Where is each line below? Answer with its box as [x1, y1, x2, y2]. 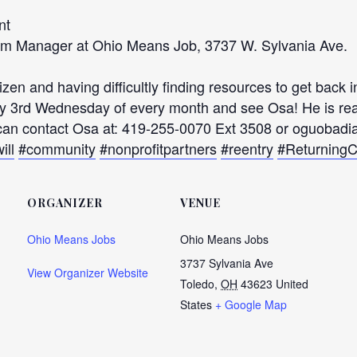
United [276, 276, 308, 292]
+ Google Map [215, 296, 287, 312]
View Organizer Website [27, 265, 148, 280]
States [180, 296, 212, 312]
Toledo [180, 276, 214, 292]
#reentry [221, 138, 273, 159]
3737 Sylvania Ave [180, 255, 273, 271]
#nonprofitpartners [100, 138, 217, 159]
